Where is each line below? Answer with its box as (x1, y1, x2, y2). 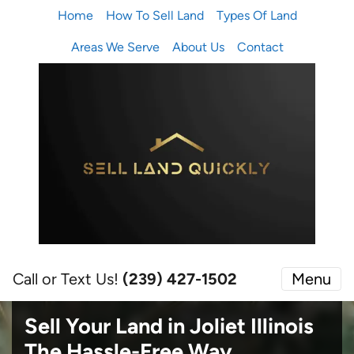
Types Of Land (216, 8, 297, 23)
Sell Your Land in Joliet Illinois (24, 312, 314, 339)
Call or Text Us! (13, 269, 122, 288)
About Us (171, 40, 224, 55)
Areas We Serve (70, 40, 160, 55)
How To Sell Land (105, 8, 204, 23)
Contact (236, 40, 284, 55)
